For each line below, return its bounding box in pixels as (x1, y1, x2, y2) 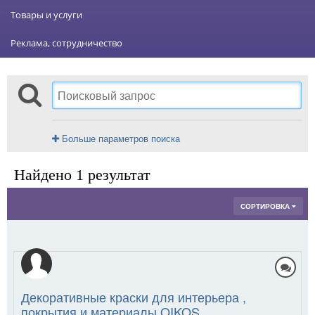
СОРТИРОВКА (240, 200, 292, 211)
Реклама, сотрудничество (11, 36, 122, 49)
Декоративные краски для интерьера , (21, 287, 246, 306)
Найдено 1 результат (14, 165, 150, 184)
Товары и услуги (11, 8, 82, 21)
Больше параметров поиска (59, 131, 180, 145)
